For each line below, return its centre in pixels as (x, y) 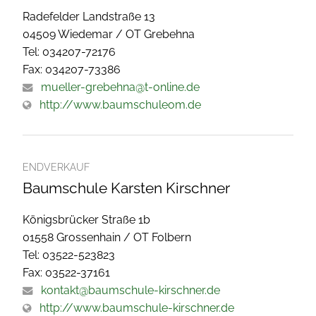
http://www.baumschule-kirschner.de (137, 308)
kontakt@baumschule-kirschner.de (130, 290)
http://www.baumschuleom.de (120, 104)
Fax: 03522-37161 (66, 272)
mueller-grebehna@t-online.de (120, 87)
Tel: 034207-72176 (69, 51)
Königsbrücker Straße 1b (86, 219)
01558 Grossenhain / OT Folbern (107, 237)
